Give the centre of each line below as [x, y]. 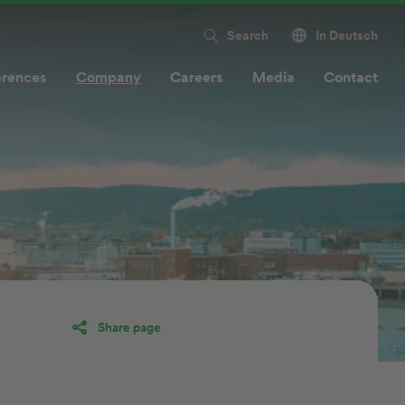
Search [248, 35]
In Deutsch [347, 35]
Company [108, 77]
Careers [197, 77]
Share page [130, 327]
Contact [351, 77]
